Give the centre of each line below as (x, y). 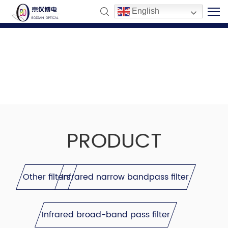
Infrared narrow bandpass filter (125, 177)
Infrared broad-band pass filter (106, 215)
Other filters (47, 177)
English (145, 11)
